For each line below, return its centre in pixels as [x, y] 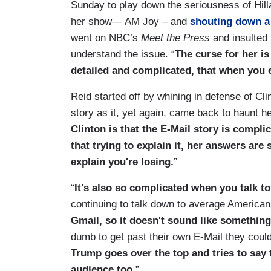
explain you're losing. [122, 162]
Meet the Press [175, 38]
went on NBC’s [106, 38]
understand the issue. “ [123, 54]
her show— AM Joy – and [130, 21]
